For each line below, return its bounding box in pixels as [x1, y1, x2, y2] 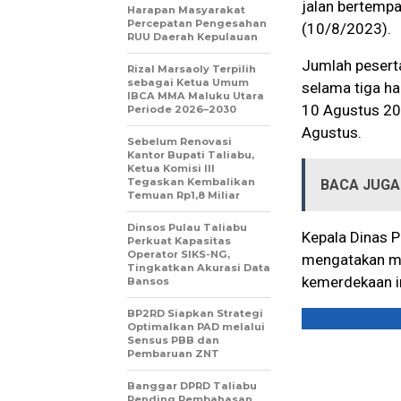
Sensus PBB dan [127, 334, 219, 347]
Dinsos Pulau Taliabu [127, 221, 247, 235]
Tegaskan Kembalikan [127, 175, 255, 189]
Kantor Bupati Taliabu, [127, 149, 254, 162]
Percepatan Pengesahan [127, 17, 267, 30]
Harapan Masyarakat [127, 4, 245, 17]
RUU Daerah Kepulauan [127, 30, 258, 44]
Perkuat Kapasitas [127, 235, 231, 248]
